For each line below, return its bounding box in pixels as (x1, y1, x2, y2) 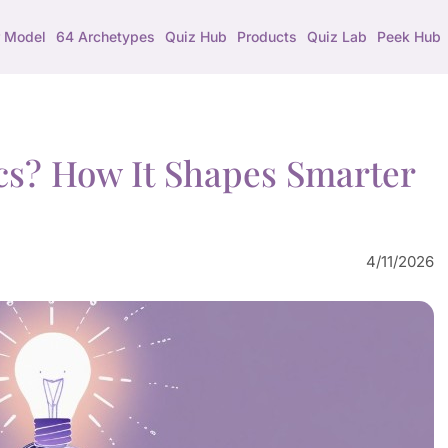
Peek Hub (376, 28, 441, 45)
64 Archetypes (55, 28, 155, 45)
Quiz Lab (306, 28, 367, 45)
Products (236, 28, 297, 45)
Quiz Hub (164, 28, 227, 45)
